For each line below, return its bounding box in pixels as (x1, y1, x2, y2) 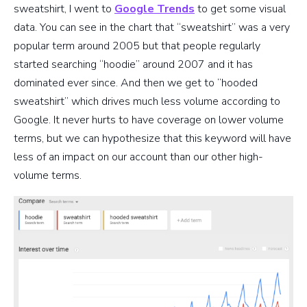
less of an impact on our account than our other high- (14, 149, 263, 165)
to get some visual (195, 1, 286, 17)
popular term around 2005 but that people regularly (14, 38, 260, 54)
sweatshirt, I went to (14, 1, 114, 17)
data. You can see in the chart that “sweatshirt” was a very (14, 20, 290, 36)
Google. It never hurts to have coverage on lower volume (14, 112, 284, 128)
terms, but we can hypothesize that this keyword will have (14, 131, 291, 147)
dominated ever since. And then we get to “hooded (14, 75, 258, 91)
